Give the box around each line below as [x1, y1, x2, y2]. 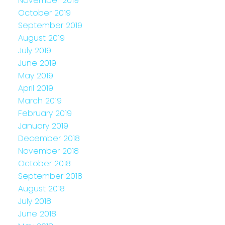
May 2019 [18, 69, 53, 81]
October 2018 [18, 157, 71, 169]
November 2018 [18, 145, 79, 157]
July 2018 [18, 195, 51, 207]
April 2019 [18, 82, 53, 94]
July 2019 [18, 44, 51, 56]
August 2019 [18, 32, 65, 44]
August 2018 [18, 182, 65, 194]
